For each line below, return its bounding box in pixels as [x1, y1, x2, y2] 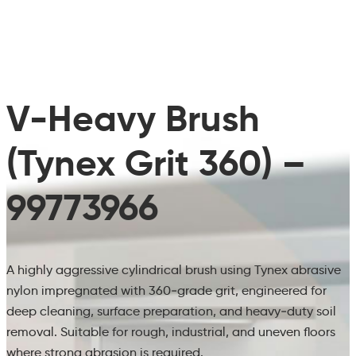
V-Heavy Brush [6, 95, 260, 141]
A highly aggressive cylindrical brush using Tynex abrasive [6, 262, 341, 278]
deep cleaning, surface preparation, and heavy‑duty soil [6, 304, 336, 319]
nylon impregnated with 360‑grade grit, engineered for [6, 283, 327, 299]
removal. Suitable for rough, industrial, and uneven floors [6, 324, 335, 340]
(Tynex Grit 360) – [6, 139, 306, 186]
